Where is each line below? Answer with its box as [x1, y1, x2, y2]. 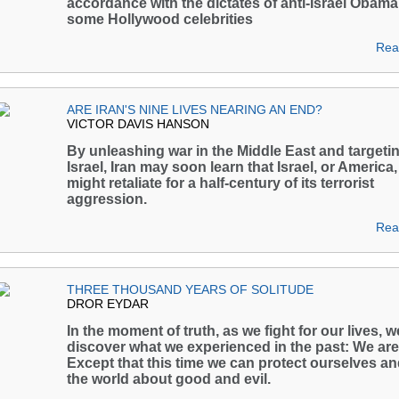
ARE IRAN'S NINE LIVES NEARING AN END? [67, 102, 322, 117]
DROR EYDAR [67, 297, 149, 311]
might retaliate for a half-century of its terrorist [67, 175, 374, 191]
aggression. [67, 191, 147, 207]
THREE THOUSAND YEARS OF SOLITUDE [67, 282, 313, 297]
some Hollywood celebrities [67, 12, 253, 27]
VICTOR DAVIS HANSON [67, 117, 209, 131]
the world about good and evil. [67, 371, 271, 387]
